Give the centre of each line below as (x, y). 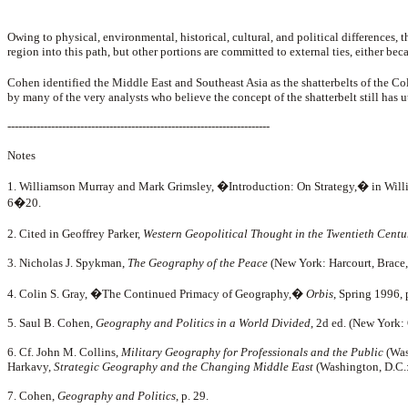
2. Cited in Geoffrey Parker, (75, 234)
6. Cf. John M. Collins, (63, 352)
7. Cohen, (32, 396)
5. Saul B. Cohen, (51, 323)
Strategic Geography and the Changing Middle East (184, 367)
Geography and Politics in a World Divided (203, 323)
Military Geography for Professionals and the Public (251, 352)
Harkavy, (31, 367)
